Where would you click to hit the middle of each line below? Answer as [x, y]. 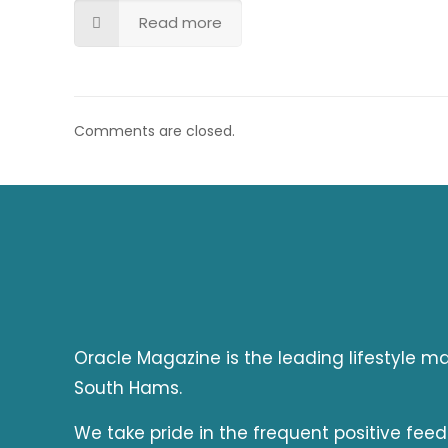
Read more [180, 22]
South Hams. [128, 388]
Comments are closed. [154, 131]
